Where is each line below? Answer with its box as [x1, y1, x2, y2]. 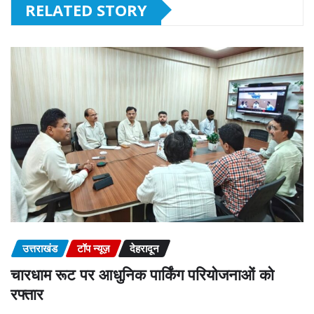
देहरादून [130, 241, 159, 256]
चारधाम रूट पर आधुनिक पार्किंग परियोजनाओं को [11, 263, 274, 285]
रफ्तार [11, 282, 43, 304]
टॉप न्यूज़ [77, 241, 110, 256]
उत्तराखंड [22, 241, 57, 256]
